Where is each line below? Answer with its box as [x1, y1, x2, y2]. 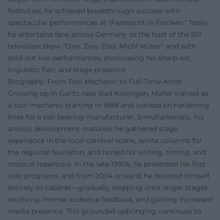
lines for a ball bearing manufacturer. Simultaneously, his [8, 112, 204, 121]
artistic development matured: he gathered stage [8, 124, 178, 133]
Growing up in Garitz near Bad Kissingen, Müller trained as [8, 89, 208, 98]
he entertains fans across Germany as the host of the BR [8, 30, 201, 39]
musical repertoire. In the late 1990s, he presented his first [8, 160, 206, 168]
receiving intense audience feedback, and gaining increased [8, 195, 212, 204]
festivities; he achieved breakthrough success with [8, 6, 180, 15]
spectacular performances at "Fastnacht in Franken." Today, [8, 18, 210, 27]
